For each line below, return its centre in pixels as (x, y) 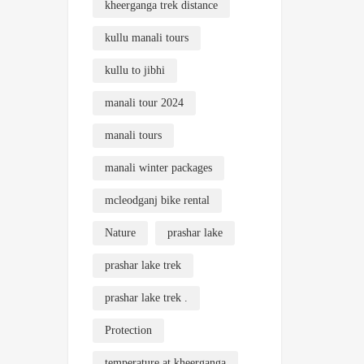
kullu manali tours (146, 37)
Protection (128, 330)
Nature (120, 232)
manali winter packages (158, 167)
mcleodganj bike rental (157, 200)
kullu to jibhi (134, 70)
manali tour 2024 (144, 102)
